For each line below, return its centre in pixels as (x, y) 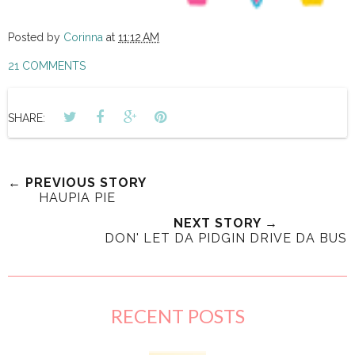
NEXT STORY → (226, 223)
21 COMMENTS (47, 65)
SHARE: (27, 118)
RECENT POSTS (177, 315)
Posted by (36, 37)
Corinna (83, 37)
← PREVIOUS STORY (77, 182)
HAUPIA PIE (77, 197)
